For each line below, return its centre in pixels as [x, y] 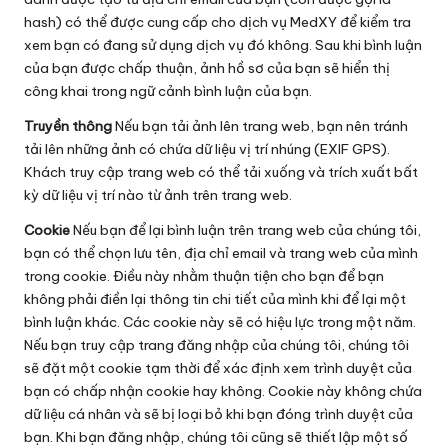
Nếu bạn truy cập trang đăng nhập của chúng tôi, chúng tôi [216, 344]
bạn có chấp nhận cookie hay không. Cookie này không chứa [223, 390]
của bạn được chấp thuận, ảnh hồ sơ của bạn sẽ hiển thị [207, 67]
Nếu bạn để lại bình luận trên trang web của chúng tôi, [245, 229]
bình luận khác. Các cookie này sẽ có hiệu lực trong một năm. [220, 321]
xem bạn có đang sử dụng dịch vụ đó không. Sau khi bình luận [223, 44]
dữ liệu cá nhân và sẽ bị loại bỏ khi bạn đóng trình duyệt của [218, 413]
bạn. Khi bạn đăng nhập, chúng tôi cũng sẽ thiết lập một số [216, 436]
